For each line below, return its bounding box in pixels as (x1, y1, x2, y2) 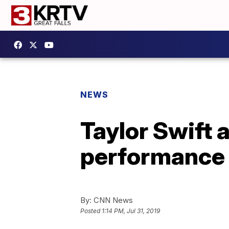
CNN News (91, 195, 133, 205)
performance (80, 142, 225, 170)
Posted (80, 207, 102, 215)
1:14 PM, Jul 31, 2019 (102, 207, 160, 215)
